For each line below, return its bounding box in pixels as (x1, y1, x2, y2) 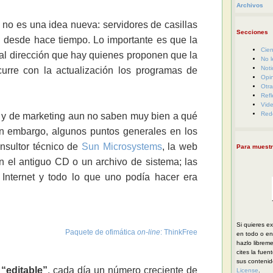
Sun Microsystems (82, 141, 162, 152)
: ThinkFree (160, 228, 198, 237)
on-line (137, 228, 161, 237)
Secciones (236, 29, 268, 36)
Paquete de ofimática (65, 228, 138, 237)
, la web (161, 141, 198, 152)
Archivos (236, 2, 263, 9)
